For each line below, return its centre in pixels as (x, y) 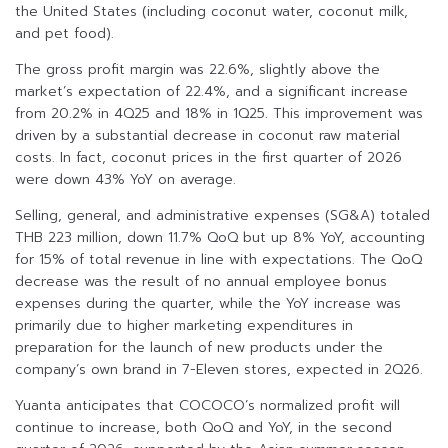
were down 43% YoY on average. (125, 180)
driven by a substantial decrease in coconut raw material (207, 136)
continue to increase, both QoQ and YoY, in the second (203, 428)
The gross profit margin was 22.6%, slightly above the (197, 70)
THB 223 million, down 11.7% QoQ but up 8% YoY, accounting (220, 238)
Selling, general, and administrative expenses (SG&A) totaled (222, 216)
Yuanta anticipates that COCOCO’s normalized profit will (207, 406)
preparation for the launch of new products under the (199, 348)
